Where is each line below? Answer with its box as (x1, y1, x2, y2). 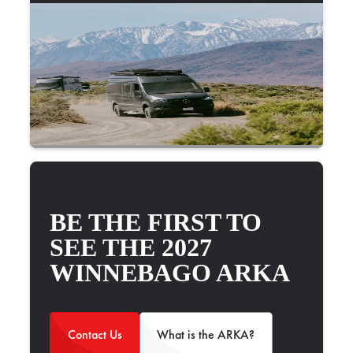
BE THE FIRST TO (50, 207, 262, 236)
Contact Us (67, 326, 122, 344)
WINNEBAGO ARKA (50, 258, 291, 287)
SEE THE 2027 (50, 232, 213, 262)
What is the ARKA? (157, 326, 255, 344)
